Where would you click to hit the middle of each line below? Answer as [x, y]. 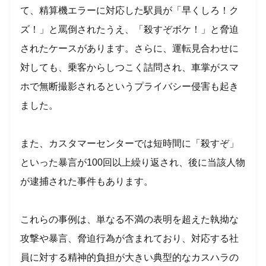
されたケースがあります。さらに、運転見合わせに [130, 49]
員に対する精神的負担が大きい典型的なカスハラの [130, 258]
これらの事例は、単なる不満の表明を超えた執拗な [130, 220]
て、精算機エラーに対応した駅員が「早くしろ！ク [130, 11]
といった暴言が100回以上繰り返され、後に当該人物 [133, 163]
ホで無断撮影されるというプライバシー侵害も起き [130, 87]
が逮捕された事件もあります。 [87, 182]
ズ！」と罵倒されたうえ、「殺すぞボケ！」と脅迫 [130, 30]
